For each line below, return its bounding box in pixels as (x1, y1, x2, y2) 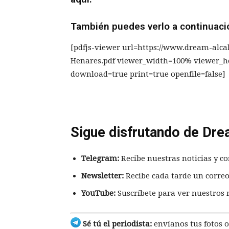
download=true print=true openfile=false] (71, 69, 225, 79)
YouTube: (81, 188, 116, 198)
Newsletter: (81, 171, 124, 180)
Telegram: (81, 153, 119, 163)
